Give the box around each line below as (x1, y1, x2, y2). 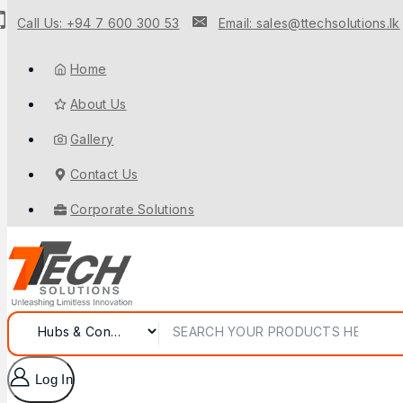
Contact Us (70, 166, 139, 182)
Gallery (70, 131, 114, 147)
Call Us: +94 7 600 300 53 (17, 15, 180, 31)
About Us (70, 96, 127, 112)
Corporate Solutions (70, 201, 194, 217)
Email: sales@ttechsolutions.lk (218, 15, 400, 31)
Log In (35, 372, 73, 387)
